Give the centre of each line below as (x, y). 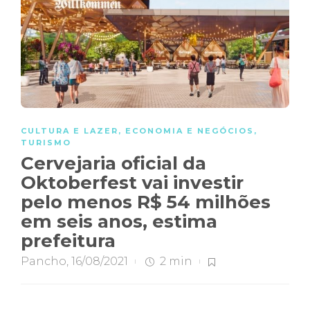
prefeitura (71, 240)
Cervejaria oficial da (113, 163)
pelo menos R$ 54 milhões (146, 202)
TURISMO (46, 142)
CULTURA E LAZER (70, 130)
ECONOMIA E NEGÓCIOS (190, 130)
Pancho (44, 261)
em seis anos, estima (119, 221)
